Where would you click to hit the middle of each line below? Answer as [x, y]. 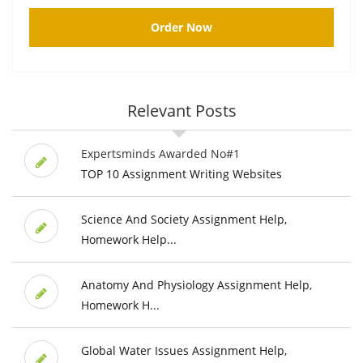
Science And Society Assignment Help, [184, 220]
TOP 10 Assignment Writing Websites [181, 174]
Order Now [181, 28]
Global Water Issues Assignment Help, [184, 351]
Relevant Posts [181, 111]
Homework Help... [128, 240]
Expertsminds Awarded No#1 [160, 154]
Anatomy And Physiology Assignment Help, [196, 285]
